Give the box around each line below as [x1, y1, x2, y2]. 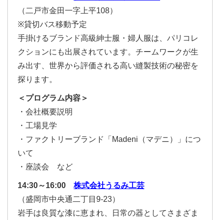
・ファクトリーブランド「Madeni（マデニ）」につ [18, 135, 201, 143]
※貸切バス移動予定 [18, 20, 87, 28]
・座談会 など [18, 163, 73, 171]
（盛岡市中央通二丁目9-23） [18, 195, 120, 203]
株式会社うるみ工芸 [74, 181, 144, 190]
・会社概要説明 [18, 108, 73, 116]
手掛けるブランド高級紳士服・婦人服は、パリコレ [18, 34, 198, 42]
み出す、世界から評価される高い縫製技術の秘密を [18, 61, 198, 70]
